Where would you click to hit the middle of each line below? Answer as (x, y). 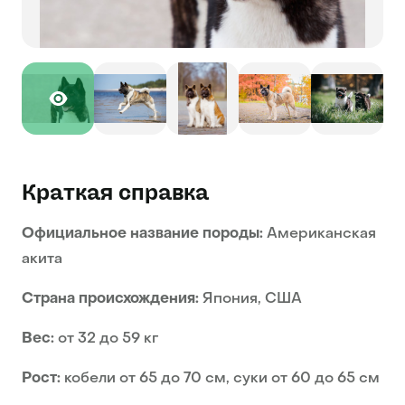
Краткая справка (115, 193)
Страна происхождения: (110, 300)
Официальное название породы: (142, 235)
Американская (320, 235)
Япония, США (250, 300)
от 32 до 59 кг (106, 339)
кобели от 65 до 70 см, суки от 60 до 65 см (220, 379)
